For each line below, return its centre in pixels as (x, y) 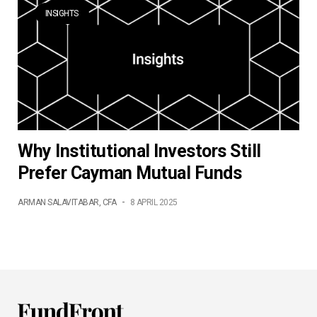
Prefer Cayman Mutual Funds (129, 173)
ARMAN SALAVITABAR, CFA (67, 202)
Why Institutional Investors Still (139, 151)
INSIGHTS (62, 14)
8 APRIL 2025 (154, 202)
